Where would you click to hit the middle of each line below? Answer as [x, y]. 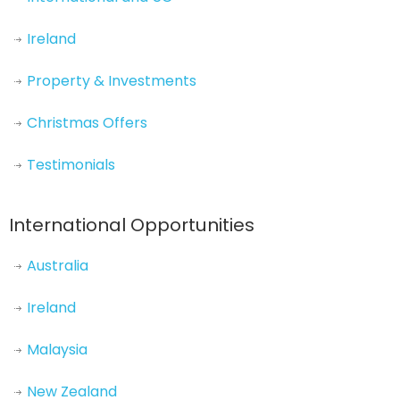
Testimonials [71, 164]
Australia [58, 265]
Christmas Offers [87, 122]
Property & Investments [112, 80]
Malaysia [57, 349]
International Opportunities [132, 225]
